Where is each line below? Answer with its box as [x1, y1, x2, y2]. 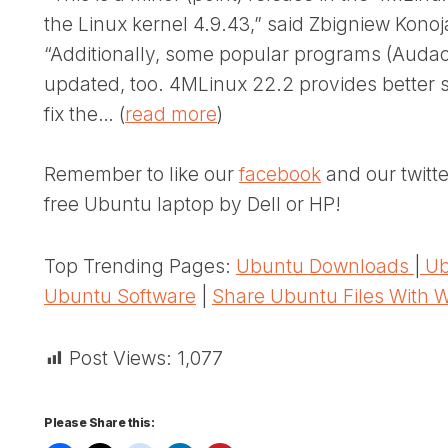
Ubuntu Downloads [236, 254, 414, 278]
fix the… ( [44, 102, 125, 126]
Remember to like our [44, 162, 239, 186]
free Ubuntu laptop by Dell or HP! [44, 192, 341, 216]
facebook [239, 162, 321, 186]
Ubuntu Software [44, 284, 196, 308]
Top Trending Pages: [44, 254, 236, 278]
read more [125, 102, 217, 126]
